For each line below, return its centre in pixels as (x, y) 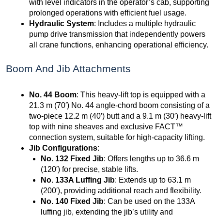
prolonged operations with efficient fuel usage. (108, 13)
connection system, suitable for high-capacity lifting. (117, 138)
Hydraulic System (62, 24)
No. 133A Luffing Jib (78, 180)
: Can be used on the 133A (149, 201)
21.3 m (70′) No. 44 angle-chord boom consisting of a (119, 106)
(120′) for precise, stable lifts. (89, 170)
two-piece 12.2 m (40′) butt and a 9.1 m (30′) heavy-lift (120, 116)
